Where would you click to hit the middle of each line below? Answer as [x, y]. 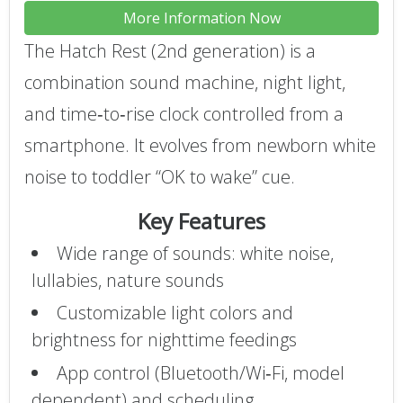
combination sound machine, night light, [185, 82]
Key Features [201, 220]
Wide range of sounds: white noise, [195, 253]
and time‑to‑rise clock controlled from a [184, 113]
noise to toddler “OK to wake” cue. [160, 176]
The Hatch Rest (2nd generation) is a [170, 50]
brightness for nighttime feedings [164, 340]
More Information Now [201, 18]
